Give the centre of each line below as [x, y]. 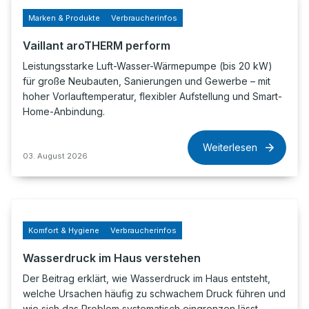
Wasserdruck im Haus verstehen [112, 258]
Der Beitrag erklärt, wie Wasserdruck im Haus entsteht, [147, 278]
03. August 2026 [55, 156]
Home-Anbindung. [64, 111]
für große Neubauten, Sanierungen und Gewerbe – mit [147, 81]
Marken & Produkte [64, 18]
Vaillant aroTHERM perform [97, 46]
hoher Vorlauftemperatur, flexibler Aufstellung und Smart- [152, 96]
